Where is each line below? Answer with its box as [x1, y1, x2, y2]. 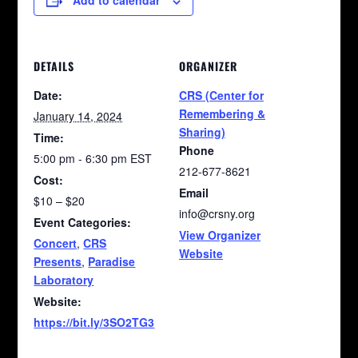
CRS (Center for [179, 87, 264, 104]
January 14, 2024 [34, 108, 123, 125]
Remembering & [179, 105, 265, 122]
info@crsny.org [179, 205, 255, 222]
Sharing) [179, 124, 225, 141]
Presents [34, 253, 82, 270]
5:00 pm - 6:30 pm [34, 150, 131, 167]
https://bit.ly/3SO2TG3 [34, 314, 155, 331]
